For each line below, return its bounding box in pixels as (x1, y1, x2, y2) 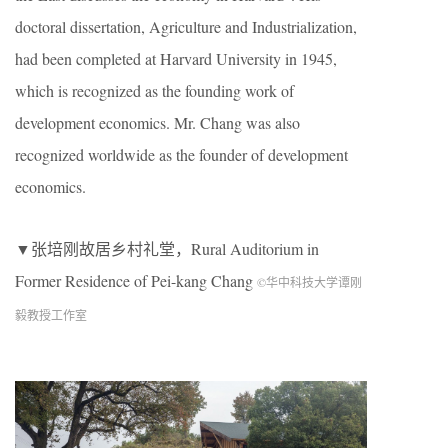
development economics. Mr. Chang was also (15, 112, 300, 133)
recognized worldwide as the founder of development (15, 144, 348, 165)
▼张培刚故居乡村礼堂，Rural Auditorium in (15, 238, 319, 259)
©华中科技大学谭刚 (257, 274, 362, 290)
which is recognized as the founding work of (15, 80, 294, 101)
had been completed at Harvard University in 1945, (15, 48, 337, 69)
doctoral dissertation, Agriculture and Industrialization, (15, 16, 357, 37)
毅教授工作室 (15, 307, 87, 323)
